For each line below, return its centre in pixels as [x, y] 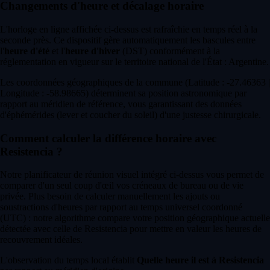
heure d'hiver [93, 51]
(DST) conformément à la [170, 51]
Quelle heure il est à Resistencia [200, 260]
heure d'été [27, 51]
